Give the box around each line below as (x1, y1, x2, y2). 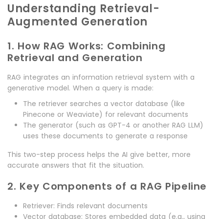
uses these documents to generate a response (23, 131, 188, 141)
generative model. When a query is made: (7, 83, 153, 93)
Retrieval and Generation (7, 51, 143, 65)
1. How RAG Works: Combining (7, 39, 166, 53)
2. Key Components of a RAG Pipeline (7, 179, 207, 194)
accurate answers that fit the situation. (7, 160, 144, 171)
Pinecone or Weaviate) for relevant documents (23, 109, 188, 120)
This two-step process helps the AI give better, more (7, 150, 191, 160)
